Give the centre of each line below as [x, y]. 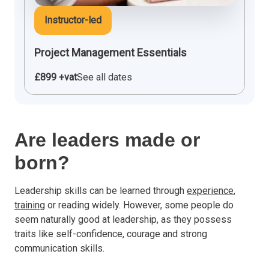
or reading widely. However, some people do [139, 205]
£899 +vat [56, 77]
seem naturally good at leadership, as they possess [123, 219]
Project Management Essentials [110, 52]
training [30, 205]
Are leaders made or [107, 140]
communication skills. [59, 248]
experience [210, 190]
